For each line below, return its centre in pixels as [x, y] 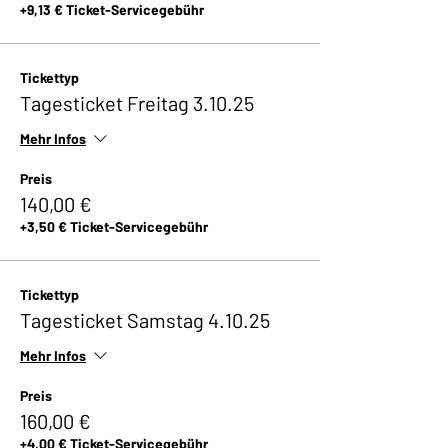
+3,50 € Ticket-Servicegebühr [114, 226]
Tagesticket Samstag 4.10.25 [145, 320]
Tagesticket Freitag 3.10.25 [137, 103]
